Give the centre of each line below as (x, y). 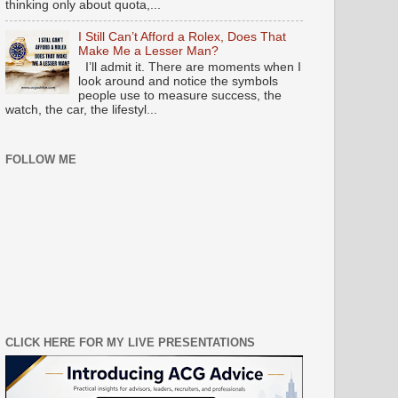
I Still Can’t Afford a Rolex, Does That (183, 36)
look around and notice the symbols (179, 82)
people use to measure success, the (180, 96)
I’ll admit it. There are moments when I (190, 68)
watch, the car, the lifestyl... (81, 110)
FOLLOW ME (41, 159)
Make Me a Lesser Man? (149, 51)
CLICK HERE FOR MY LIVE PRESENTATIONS (130, 343)
